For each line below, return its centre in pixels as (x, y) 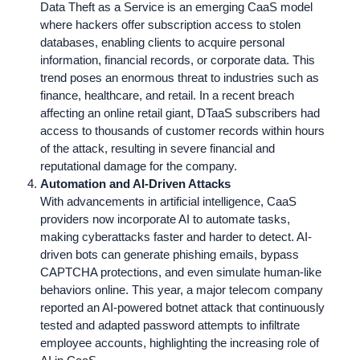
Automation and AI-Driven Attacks (135, 184)
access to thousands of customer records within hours (182, 131)
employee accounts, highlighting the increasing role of (180, 343)
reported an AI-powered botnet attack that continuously (182, 308)
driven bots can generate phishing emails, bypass (170, 255)
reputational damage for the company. (139, 166)
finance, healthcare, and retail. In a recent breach (167, 96)
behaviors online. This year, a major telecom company (182, 290)
